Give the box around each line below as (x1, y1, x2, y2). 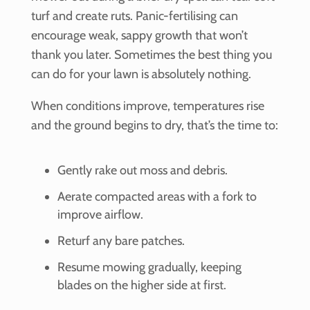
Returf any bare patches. (57, 233, 185, 249)
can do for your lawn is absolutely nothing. (30, 66, 251, 82)
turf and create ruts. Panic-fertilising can (30, 8, 238, 24)
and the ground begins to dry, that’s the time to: (30, 118, 278, 134)
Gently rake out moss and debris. (57, 163, 228, 179)
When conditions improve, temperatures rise (30, 98, 264, 114)
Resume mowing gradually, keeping (57, 259, 241, 275)
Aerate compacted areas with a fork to (57, 189, 257, 205)
